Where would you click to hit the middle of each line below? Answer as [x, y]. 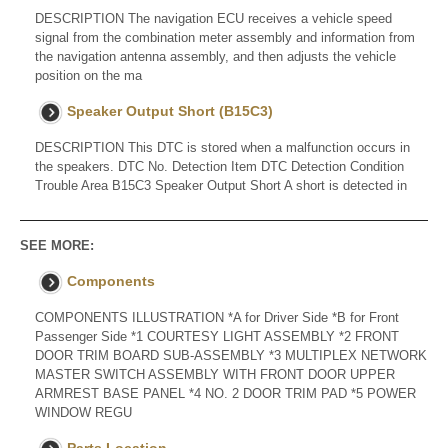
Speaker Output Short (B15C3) [170, 111]
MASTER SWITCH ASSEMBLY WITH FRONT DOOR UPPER [215, 375]
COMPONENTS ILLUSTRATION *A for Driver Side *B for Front [217, 318]
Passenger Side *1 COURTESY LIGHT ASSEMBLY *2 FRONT [217, 337]
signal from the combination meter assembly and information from [225, 38]
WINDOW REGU [83, 413]
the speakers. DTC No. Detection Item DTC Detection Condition [219, 167]
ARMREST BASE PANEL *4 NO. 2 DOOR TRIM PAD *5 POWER [225, 394]
